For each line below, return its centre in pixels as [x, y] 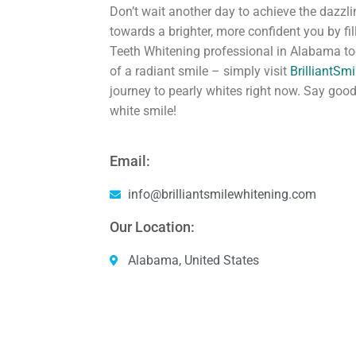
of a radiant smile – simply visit [200, 71]
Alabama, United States [193, 261]
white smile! [143, 110]
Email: [130, 161]
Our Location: [153, 227]
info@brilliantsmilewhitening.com [222, 195]
